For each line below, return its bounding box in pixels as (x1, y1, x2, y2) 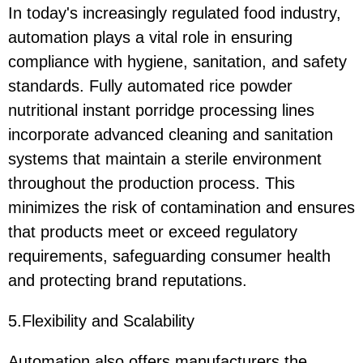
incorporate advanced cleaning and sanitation (8, 125, 333, 143)
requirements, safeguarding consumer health (8, 246, 331, 265)
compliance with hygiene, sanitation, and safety (8, 52, 347, 70)
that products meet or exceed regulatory (8, 222, 297, 241)
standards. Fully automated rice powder (8, 76, 293, 95)
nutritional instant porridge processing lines (8, 100, 314, 119)
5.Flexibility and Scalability (8, 311, 194, 330)
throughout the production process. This (8, 173, 295, 192)
